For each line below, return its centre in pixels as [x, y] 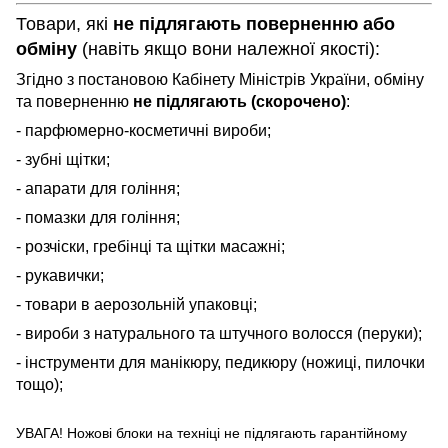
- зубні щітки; [63, 159]
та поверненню [74, 101]
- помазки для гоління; [98, 217]
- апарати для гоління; [98, 188]
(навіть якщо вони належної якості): [228, 48]
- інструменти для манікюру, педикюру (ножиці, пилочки [220, 362]
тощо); [39, 384]
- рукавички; [60, 275]
